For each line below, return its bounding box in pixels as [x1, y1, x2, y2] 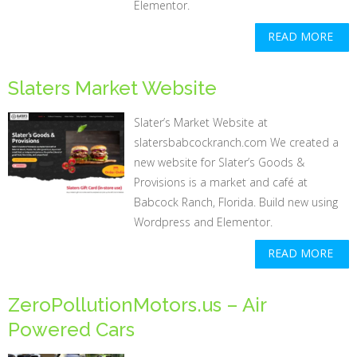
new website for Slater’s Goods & [134, 155, 305, 170]
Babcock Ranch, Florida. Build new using [134, 194, 339, 210]
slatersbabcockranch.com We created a [134, 135, 339, 150]
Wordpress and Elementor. [134, 214, 273, 229]
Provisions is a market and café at [134, 175, 308, 190]
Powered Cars [8, 318, 135, 341]
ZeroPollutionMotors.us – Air [8, 293, 266, 316]
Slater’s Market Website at [134, 115, 269, 130]
